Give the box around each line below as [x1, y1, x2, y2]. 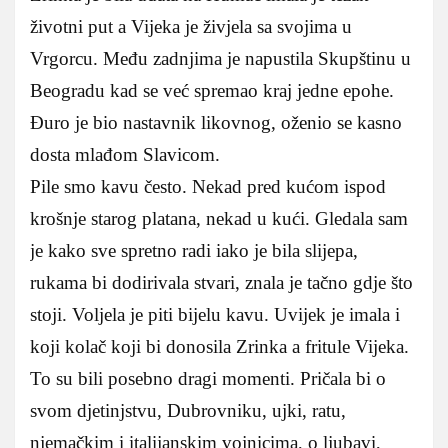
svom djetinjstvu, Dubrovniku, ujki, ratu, [30, 399, 346, 421]
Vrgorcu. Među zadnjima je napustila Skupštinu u [30, 47, 411, 69]
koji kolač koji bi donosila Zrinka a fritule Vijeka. [30, 335, 409, 357]
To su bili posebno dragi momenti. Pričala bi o [30, 367, 386, 389]
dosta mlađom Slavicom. [30, 143, 220, 165]
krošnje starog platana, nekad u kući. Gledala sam [30, 207, 408, 229]
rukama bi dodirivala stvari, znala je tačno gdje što [30, 271, 413, 293]
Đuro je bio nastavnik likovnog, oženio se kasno [30, 111, 402, 133]
